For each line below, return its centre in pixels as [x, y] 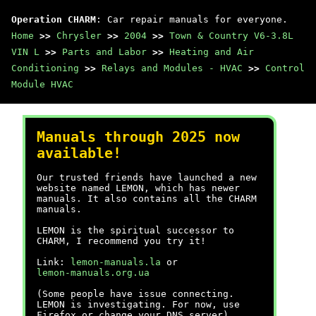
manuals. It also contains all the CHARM [147, 199]
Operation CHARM [54, 19]
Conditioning [45, 68]
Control [285, 68]
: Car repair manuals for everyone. [192, 19]
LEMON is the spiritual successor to [135, 230]
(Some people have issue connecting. [135, 294]
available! [79, 153]
